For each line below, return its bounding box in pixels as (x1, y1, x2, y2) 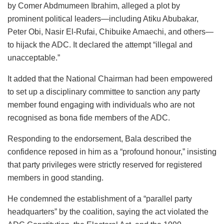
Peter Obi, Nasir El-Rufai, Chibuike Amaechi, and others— (7, 27, 213, 36)
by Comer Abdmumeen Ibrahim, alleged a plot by (7, 1, 180, 10)
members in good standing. (7, 173, 103, 182)
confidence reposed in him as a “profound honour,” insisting (7, 147, 216, 156)
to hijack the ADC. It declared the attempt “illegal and (7, 40, 192, 49)
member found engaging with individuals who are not (7, 100, 194, 109)
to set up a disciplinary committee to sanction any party (7, 87, 200, 96)
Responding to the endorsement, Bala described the (7, 134, 191, 143)
